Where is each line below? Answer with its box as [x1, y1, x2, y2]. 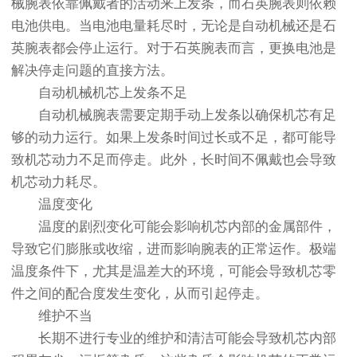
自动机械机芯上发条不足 [11, 85, 187, 101]
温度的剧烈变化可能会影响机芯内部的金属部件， [11, 219, 336, 235]
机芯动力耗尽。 [11, 175, 106, 190]
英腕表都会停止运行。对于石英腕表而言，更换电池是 [11, 41, 336, 57]
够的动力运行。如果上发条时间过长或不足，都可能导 [11, 130, 336, 146]
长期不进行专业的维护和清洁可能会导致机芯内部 [11, 331, 336, 347]
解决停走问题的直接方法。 [11, 63, 174, 79]
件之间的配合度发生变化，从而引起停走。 [11, 286, 269, 302]
